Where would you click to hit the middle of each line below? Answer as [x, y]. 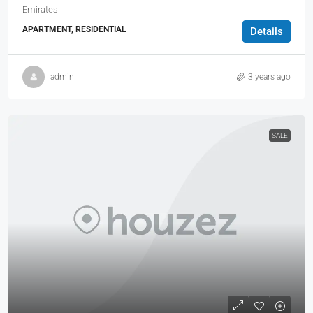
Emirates [40, 9]
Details [267, 31]
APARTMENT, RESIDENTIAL [74, 29]
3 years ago [269, 77]
